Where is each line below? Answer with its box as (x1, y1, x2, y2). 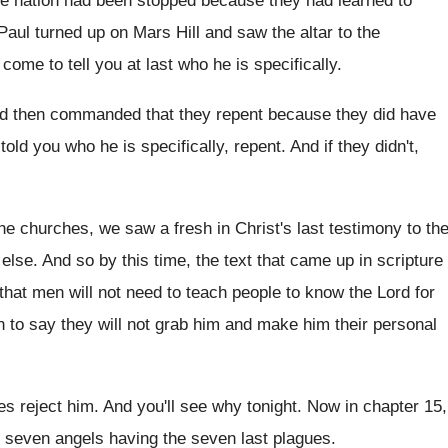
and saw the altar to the (205, 23, 380, 42)
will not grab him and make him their (98, 315, 368, 334)
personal (373, 315, 437, 334)
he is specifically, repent (100, 137, 281, 156)
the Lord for (349, 283, 435, 302)
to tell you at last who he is (49, 55, 249, 74)
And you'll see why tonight (103, 397, 297, 416)
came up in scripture (290, 251, 443, 270)
